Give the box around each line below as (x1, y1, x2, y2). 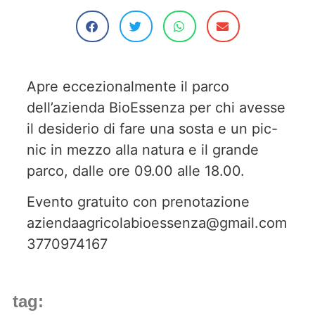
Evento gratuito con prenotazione (27, 193, 250, 211)
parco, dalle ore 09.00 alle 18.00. (27, 162, 245, 179)
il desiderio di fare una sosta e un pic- (27, 120, 278, 137)
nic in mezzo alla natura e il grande (27, 141, 259, 158)
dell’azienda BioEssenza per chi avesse (27, 99, 285, 116)
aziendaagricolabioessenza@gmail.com (27, 214, 287, 232)
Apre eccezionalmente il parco (27, 78, 229, 95)
